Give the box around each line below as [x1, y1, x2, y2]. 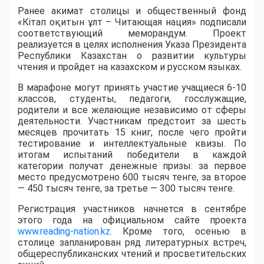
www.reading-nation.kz [18, 226, 110, 237]
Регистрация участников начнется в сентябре [18, 203, 246, 215]
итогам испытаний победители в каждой [18, 149, 246, 161]
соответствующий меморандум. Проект [18, 28, 246, 39]
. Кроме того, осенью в [110, 226, 246, 237]
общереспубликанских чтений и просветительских [18, 248, 246, 260]
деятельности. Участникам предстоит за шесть [18, 115, 246, 127]
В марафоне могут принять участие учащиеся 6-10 [18, 82, 246, 94]
